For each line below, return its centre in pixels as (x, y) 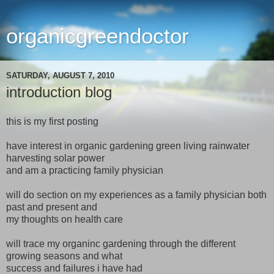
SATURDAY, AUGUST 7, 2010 (60, 75)
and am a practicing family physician (85, 170)
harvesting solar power (55, 158)
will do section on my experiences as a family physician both (136, 194)
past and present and (52, 207)
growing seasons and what (64, 256)
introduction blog (59, 92)
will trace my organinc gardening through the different (121, 243)
